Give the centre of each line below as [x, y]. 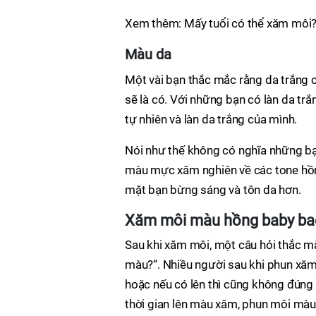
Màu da [148, 54]
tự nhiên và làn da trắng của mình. [211, 119]
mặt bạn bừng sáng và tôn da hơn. [213, 190]
